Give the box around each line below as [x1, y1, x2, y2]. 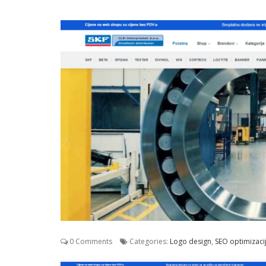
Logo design [170, 236, 211, 246]
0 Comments [68, 236, 112, 246]
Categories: [128, 236, 170, 246]
